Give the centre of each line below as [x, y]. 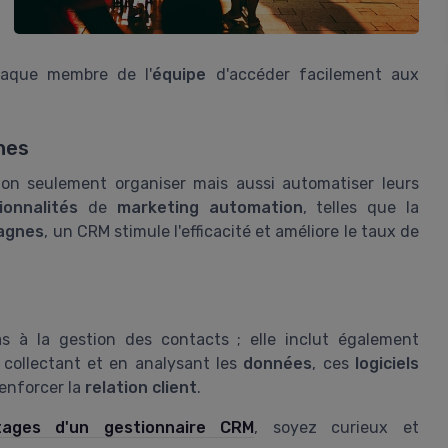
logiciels [387, 364]
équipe [179, 75]
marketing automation [209, 207]
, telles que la [361, 207]
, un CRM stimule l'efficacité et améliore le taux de [231, 231]
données [278, 364]
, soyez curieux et [337, 428]
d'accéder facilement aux [313, 75]
